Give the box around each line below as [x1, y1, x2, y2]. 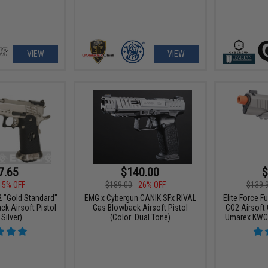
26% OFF [138, 179, 166, 190]
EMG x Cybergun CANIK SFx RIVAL [84, 193, 196, 203]
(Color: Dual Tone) [109, 212, 170, 222]
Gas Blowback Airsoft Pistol [92, 202, 188, 212]
